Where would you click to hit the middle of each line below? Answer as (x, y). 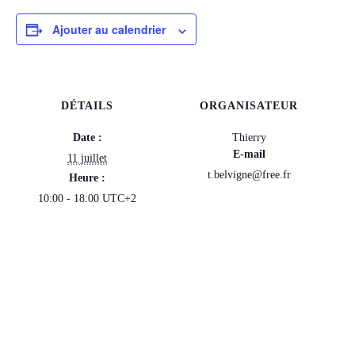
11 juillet (87, 158)
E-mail (249, 155)
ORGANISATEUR (249, 106)
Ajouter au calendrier (109, 30)
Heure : (87, 178)
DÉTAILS (87, 106)
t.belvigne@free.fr (249, 175)
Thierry (249, 138)
